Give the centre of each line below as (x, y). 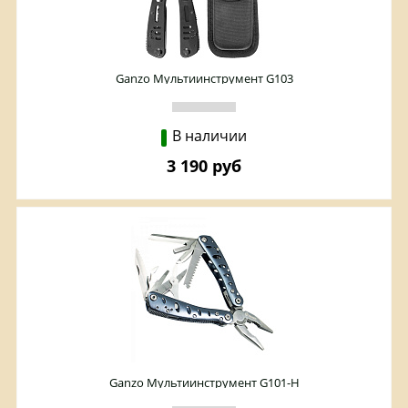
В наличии (209, 136)
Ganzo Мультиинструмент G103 (204, 79)
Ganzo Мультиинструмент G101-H (204, 383)
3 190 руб (204, 166)
